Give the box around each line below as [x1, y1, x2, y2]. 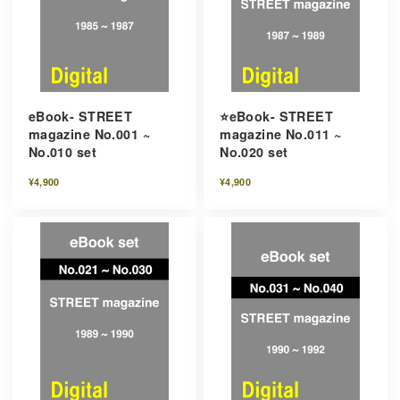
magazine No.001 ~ [28, 125, 150, 144]
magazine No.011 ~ [220, 125, 342, 144]
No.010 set [28, 143, 96, 162]
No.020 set [220, 143, 288, 162]
